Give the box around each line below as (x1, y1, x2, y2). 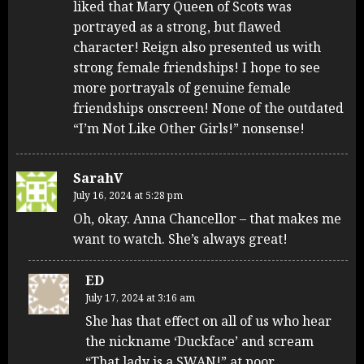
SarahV (73, 169, 123, 188)
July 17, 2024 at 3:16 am (85, 291, 195, 305)
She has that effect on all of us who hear (85, 312, 331, 331)
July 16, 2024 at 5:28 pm (73, 188, 183, 203)
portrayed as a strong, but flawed (73, 18, 281, 37)
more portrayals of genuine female (73, 79, 291, 97)
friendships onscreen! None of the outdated (73, 99, 344, 118)
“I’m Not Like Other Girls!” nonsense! (73, 119, 305, 138)
